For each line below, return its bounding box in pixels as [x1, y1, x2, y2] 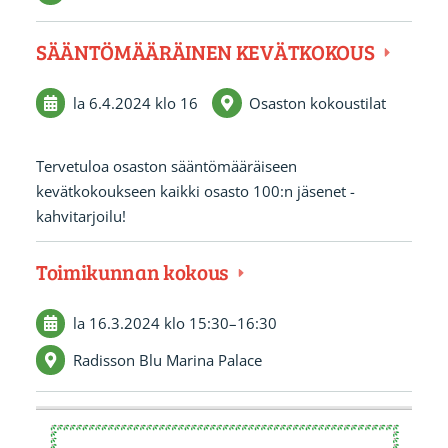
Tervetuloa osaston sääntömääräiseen [35, 155, 297, 176]
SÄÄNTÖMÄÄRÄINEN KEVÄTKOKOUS [35, 37, 379, 67]
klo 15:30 [163, 312, 229, 333]
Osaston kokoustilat [249, 92, 387, 113]
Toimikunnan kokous [35, 257, 232, 287]
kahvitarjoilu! [35, 205, 126, 226]
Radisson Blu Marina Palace [72, 349, 262, 370]
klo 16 [154, 92, 198, 113]
